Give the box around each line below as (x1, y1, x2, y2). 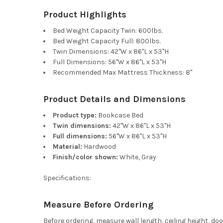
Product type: (52, 111, 97, 119)
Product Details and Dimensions (43, 93, 186, 105)
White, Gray (117, 152, 156, 161)
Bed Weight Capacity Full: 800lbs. (52, 36, 161, 45)
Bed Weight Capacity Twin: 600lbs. (52, 26, 163, 35)
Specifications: (43, 173, 91, 182)
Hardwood (82, 142, 116, 151)
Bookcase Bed (96, 111, 143, 119)
